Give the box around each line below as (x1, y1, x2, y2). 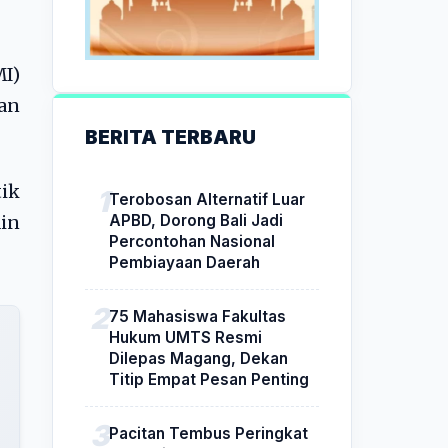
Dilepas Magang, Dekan (109, 348, 288, 368)
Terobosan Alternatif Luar (109, 189, 305, 209)
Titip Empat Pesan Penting (109, 369, 309, 389)
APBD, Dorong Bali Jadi (109, 210, 283, 230)
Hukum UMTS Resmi (109, 327, 262, 347)
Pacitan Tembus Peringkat (109, 423, 308, 443)
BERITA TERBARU (85, 124, 256, 149)
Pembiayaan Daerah (109, 252, 260, 272)
